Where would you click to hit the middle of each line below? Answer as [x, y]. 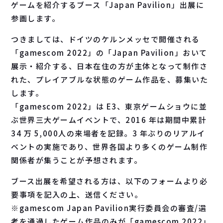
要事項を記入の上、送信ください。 [77, 194]
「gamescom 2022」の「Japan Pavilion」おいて [109, 53]
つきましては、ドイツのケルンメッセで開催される [106, 39]
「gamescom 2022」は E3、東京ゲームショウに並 [109, 106]
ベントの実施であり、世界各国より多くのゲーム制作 [110, 147]
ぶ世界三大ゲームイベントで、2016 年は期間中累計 [109, 120]
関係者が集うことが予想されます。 [77, 160]
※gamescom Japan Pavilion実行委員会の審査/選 [109, 208]
